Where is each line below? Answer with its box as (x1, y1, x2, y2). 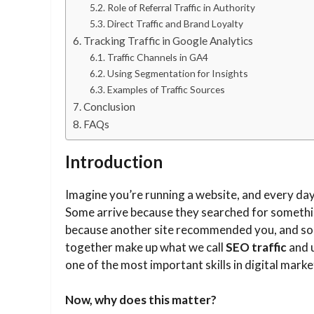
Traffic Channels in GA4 (107, 50, 210, 63)
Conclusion (83, 100, 136, 113)
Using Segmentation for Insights (107, 67, 250, 79)
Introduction (65, 151, 163, 172)
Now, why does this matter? (65, 292, 217, 308)
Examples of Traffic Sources (107, 83, 227, 95)
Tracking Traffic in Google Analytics (83, 34, 254, 47)
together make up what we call (65, 239, 226, 254)
